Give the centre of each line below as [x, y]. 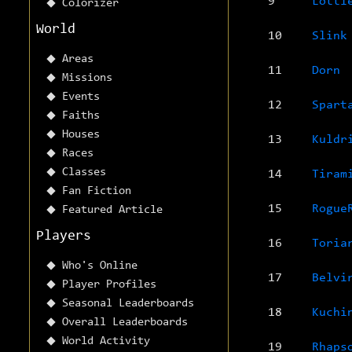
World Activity [106, 342]
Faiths [81, 116]
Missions [87, 79]
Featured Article [112, 211]
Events [81, 97]
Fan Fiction [97, 192]
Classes [84, 173]
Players [64, 237]
